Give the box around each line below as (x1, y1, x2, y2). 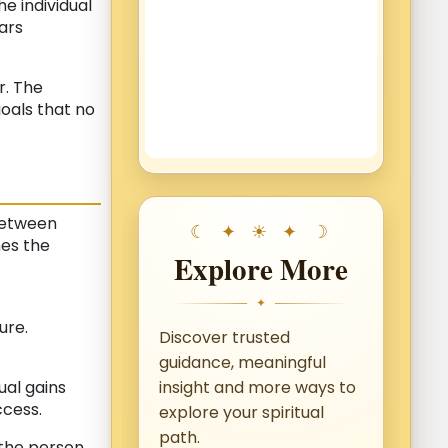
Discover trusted (159, 326, 290, 350)
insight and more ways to (159, 376, 356, 400)
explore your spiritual (159, 401, 324, 425)
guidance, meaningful (159, 351, 326, 375)
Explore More (174, 248, 348, 291)
